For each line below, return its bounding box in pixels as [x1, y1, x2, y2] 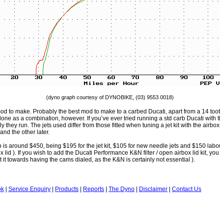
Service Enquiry [8, 186, 51, 192]
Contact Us [172, 186, 201, 192]
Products [55, 186, 79, 192]
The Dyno [109, 186, 135, 192]
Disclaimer [139, 186, 167, 192]
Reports [83, 186, 104, 192]
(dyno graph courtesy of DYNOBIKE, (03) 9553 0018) [46, 94, 174, 100]
